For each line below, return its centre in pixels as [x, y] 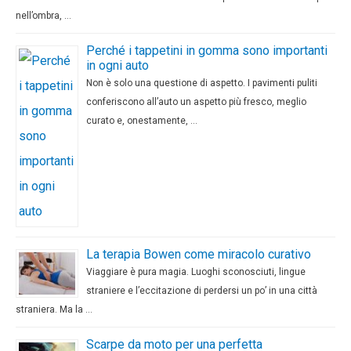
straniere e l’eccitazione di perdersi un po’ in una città [202, 291]
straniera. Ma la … [54, 310]
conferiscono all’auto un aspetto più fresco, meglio [196, 102]
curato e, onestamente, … [142, 121]
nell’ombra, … [43, 16]
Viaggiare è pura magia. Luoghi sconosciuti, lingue [196, 272]
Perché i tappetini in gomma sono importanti [207, 51]
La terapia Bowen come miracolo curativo [199, 255]
